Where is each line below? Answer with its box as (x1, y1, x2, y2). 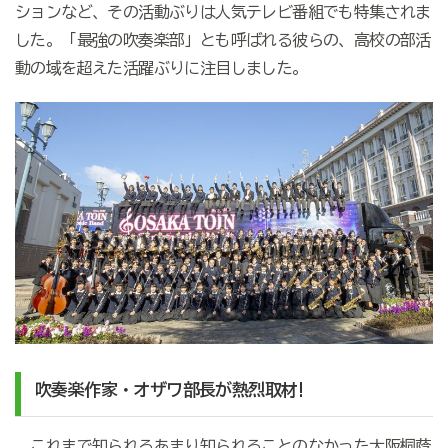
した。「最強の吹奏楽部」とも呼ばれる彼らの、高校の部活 (14, 32, 431, 49)
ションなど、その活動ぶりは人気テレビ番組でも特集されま (14, 4, 431, 21)
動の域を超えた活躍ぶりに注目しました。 (14, 60, 308, 77)
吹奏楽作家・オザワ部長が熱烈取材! (34, 380, 306, 398)
